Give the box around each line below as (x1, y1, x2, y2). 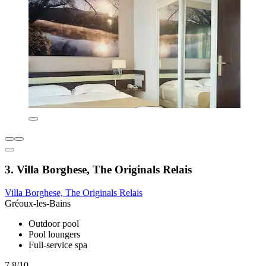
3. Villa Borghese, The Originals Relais (5, 163, 192, 176)
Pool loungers (28, 229, 80, 239)
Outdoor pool (28, 218, 79, 229)
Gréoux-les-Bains (5, 198, 71, 208)
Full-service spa (28, 239, 87, 250)
